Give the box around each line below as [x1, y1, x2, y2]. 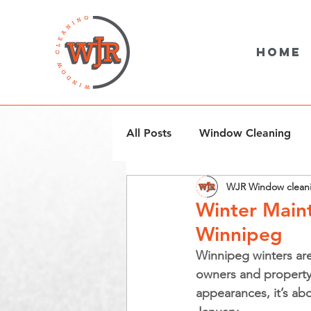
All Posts [126, 126, 171, 140]
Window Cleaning [199, 126, 291, 140]
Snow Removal [154, 182, 230, 195]
